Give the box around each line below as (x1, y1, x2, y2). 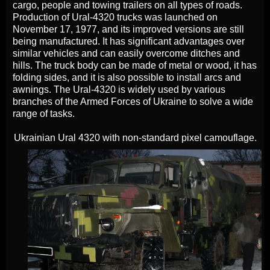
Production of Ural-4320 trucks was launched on (13, 11, 218, 22)
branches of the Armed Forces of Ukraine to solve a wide (13, 96, 253, 107)
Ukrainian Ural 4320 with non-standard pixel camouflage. (13, 132, 257, 143)
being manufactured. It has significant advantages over (13, 36, 245, 46)
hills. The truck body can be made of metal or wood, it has (13, 60, 257, 71)
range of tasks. (13, 108, 75, 119)
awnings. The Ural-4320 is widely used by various (13, 84, 225, 95)
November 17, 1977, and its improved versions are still (13, 24, 244, 34)
